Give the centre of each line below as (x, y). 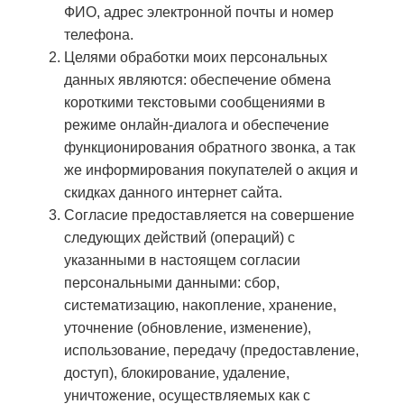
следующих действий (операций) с (179, 238)
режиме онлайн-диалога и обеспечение (197, 125)
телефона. (99, 35)
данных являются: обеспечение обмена (197, 80)
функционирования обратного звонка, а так (210, 148)
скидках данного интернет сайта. (173, 193)
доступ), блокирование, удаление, (177, 373)
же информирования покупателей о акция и (211, 170)
